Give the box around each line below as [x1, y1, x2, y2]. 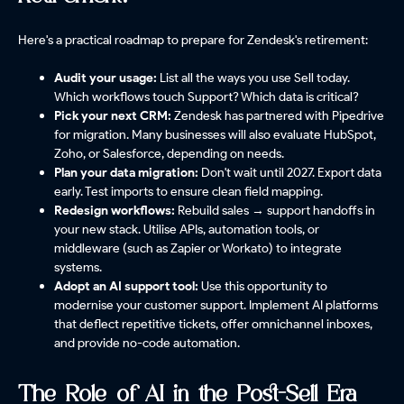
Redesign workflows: [54, 202, 175, 219]
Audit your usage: [54, 69, 160, 87]
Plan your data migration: [54, 164, 198, 181]
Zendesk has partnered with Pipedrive [174, 107, 384, 124]
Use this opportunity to [201, 278, 327, 295]
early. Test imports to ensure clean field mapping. [54, 183, 323, 200]
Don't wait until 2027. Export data [198, 164, 381, 181]
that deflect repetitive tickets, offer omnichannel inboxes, [54, 316, 372, 333]
